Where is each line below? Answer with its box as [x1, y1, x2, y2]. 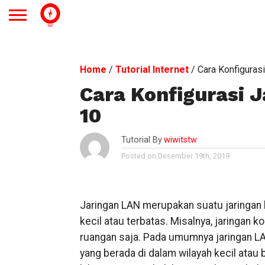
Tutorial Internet [115, 64, 189, 75]
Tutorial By [121, 135, 162, 145]
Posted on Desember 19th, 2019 [121, 151, 230, 160]
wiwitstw [163, 135, 197, 145]
